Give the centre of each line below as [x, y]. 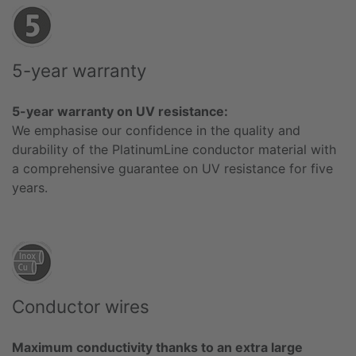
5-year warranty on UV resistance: [120, 111]
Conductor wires [81, 306]
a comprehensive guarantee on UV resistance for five [172, 168]
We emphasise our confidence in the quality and [156, 130]
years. [30, 187]
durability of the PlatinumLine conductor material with [174, 149]
